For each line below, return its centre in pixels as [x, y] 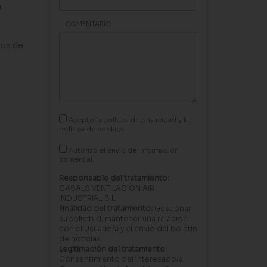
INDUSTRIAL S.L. [88, 198]
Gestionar [172, 208]
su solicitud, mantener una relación [123, 218]
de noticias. [80, 239]
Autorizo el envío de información [122, 150]
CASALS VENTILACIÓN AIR [106, 188]
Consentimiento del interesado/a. [122, 259]
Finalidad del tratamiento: [105, 208]
